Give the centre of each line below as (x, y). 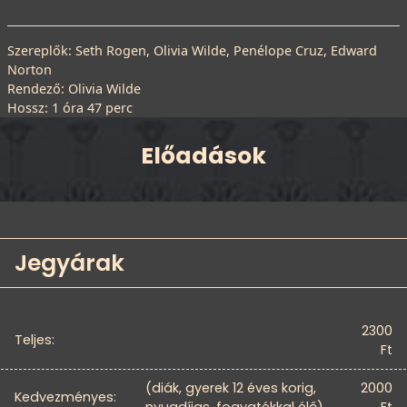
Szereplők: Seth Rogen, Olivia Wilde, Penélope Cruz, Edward (192, 50)
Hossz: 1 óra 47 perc (70, 107)
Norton (30, 69)
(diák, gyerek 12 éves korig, (231, 387)
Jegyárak (69, 263)
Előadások (203, 155)
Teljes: (35, 339)
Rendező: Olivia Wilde (74, 88)
